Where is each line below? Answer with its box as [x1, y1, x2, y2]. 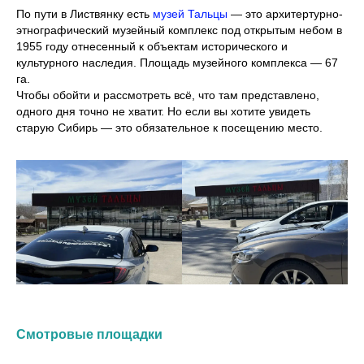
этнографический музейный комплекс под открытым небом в [16, 24, 342, 37]
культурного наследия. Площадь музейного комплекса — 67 [16, 56, 338, 69]
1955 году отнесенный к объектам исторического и [16, 40, 288, 53]
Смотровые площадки [16, 327, 162, 341]
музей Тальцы [153, 7, 227, 20]
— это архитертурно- [227, 7, 343, 20]
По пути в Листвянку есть [16, 7, 153, 20]
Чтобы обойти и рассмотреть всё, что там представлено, [16, 89, 319, 102]
